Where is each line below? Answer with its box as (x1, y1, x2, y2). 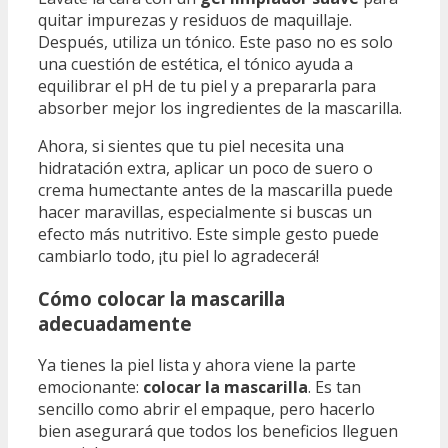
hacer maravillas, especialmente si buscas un (38, 200, 372, 223)
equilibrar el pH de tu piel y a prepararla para (38, 74, 376, 97)
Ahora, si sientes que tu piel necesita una (38, 134, 344, 157)
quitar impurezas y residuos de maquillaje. (38, 8, 352, 31)
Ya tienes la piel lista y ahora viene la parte (38, 354, 356, 377)
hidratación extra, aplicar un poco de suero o (38, 156, 373, 179)
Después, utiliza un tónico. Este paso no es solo (38, 30, 393, 53)
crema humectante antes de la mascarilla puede (38, 178, 393, 201)
